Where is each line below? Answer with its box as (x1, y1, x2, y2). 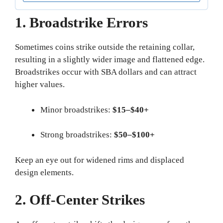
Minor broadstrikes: (40, 105, 112, 114)
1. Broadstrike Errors (15, 14, 148, 31)
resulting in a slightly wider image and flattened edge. (15, 55, 205, 65)
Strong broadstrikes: (40, 130, 114, 140)
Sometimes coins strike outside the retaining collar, (15, 42, 195, 52)
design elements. (15, 167, 74, 177)
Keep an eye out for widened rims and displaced (15, 155, 184, 165)
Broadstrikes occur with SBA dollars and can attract (15, 67, 197, 77)
